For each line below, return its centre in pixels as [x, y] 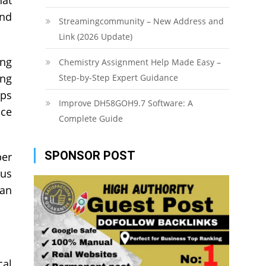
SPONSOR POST [90, 156]
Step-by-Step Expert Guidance [118, 77]
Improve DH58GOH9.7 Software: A [126, 103]
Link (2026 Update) [95, 37]
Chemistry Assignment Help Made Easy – [140, 62]
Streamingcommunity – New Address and [141, 21]
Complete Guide [91, 118]
